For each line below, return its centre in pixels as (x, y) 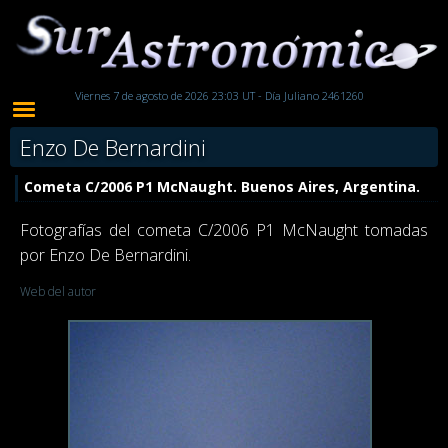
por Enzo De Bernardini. (105, 255)
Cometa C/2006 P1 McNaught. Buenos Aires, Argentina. (222, 187)
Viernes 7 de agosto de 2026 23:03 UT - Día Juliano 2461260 (219, 96)
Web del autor (58, 292)
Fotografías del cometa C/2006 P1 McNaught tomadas (224, 230)
